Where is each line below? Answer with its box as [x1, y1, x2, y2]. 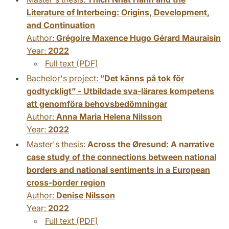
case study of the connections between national [27, 151, 216, 162]
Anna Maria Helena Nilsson [56, 111, 162, 122]
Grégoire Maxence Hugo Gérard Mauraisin [56, 32, 221, 43]
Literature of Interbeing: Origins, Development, [27, 7, 210, 17]
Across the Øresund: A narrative [87, 139, 214, 149]
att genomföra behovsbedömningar [27, 98, 167, 109]
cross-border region [27, 177, 105, 188]
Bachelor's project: [27, 73, 100, 83]
